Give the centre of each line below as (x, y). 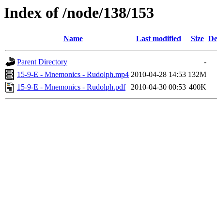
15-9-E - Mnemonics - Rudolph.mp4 (73, 75)
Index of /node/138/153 (79, 13)
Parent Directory (42, 62)
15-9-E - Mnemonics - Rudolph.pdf (71, 87)
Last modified (158, 39)
